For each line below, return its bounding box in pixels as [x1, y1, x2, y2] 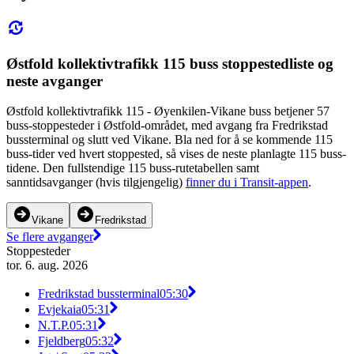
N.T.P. [38, 318, 70, 333]
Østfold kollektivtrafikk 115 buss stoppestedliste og [6, 55, 333, 72]
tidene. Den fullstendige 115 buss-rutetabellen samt [6, 161, 259, 175]
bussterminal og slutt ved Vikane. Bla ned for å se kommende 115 [6, 133, 333, 147]
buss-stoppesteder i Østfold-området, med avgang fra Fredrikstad [6, 119, 328, 133]
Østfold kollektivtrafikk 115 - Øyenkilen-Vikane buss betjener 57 [6, 104, 330, 119]
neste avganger [6, 72, 103, 89]
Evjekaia [38, 303, 81, 317]
